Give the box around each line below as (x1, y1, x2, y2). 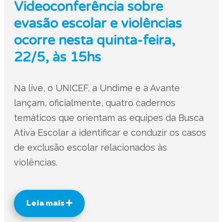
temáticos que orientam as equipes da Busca (13, 112, 204, 123)
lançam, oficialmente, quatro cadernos (13, 98, 175, 109)
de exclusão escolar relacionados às (13, 142, 167, 153)
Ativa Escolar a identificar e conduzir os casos (13, 127, 206, 138)
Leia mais (26, 199, 66, 208)
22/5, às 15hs (13, 49, 101, 66)
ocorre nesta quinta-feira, (13, 32, 175, 49)
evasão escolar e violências (13, 15, 182, 32)
